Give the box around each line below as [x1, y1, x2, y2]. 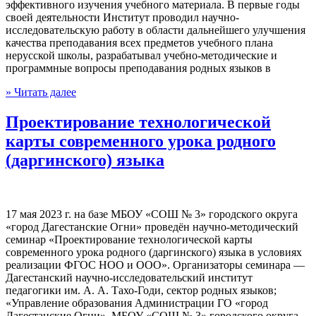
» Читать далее [6, 86, 76, 99]
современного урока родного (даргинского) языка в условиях [6, 245, 302, 258]
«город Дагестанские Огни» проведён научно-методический [6, 220, 298, 233]
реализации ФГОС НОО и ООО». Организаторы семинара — [6, 258, 305, 271]
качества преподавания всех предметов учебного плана [6, 37, 273, 49]
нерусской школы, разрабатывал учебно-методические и [6, 49, 277, 62]
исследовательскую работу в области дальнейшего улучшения [6, 24, 305, 37]
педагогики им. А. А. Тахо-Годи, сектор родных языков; [6, 284, 276, 296]
